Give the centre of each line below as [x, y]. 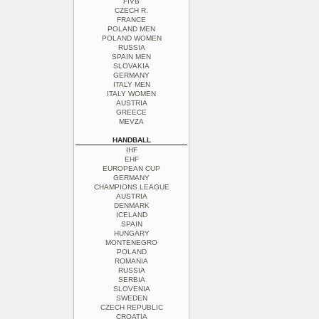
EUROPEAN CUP [131, 168]
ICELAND [131, 215]
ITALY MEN [131, 84]
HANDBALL [131, 140]
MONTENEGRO [131, 242]
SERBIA [131, 279]
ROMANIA [131, 261]
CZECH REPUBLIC [131, 307]
